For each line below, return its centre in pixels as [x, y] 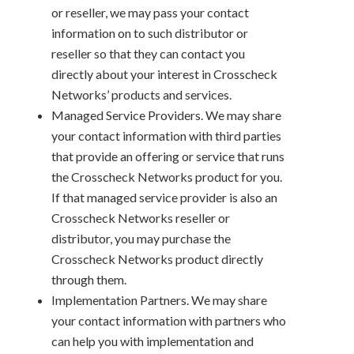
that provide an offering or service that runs [168, 156]
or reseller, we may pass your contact [150, 12]
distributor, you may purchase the [141, 238]
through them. [89, 279]
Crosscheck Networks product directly [157, 258]
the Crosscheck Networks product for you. [167, 176]
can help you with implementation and [153, 341]
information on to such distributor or [150, 32]
